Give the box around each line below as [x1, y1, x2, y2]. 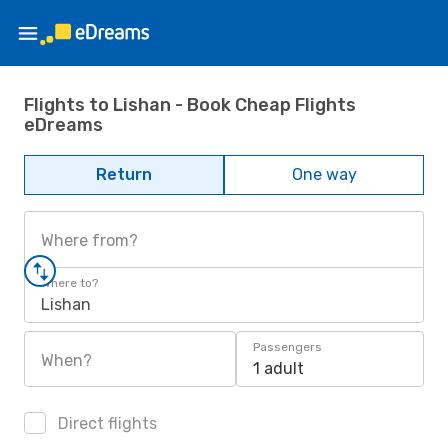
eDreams [24, 113, 103, 136]
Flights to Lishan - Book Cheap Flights [24, 93, 356, 116]
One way [291, 165, 357, 184]
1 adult [253, 359, 304, 378]
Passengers [253, 340, 322, 354]
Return [96, 165, 152, 184]
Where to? [41, 276, 98, 290]
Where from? [41, 231, 138, 250]
